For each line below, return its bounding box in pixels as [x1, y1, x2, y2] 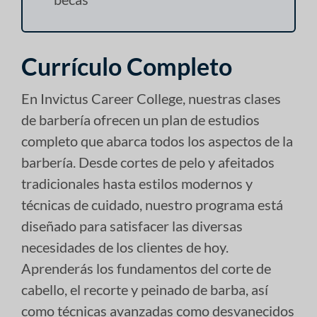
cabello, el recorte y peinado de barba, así [21, 281, 268, 299]
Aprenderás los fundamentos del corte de [21, 260, 271, 277]
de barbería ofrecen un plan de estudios [21, 111, 260, 129]
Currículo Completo [21, 52, 232, 81]
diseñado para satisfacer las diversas [21, 217, 243, 235]
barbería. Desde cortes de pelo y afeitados [21, 154, 275, 171]
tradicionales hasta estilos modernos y [21, 175, 253, 192]
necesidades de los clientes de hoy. [21, 238, 229, 256]
